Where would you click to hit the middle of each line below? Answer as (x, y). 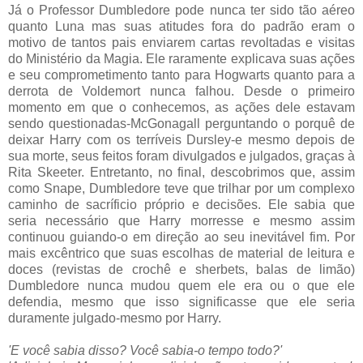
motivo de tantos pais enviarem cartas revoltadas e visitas (181, 42)
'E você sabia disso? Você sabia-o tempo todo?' (145, 350)
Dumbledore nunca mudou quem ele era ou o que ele (181, 285)
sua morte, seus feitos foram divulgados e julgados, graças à (181, 156)
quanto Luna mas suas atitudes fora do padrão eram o (181, 26)
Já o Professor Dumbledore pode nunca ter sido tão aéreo (181, 10)
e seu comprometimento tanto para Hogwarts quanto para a (181, 75)
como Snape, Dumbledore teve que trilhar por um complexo (181, 188)
